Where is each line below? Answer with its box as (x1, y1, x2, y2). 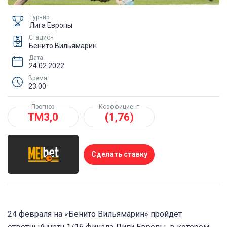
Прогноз (31, 103, 55, 110)
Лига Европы (29, 21, 72, 29)
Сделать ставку (91, 150, 147, 159)
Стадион (29, 33, 54, 41)
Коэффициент (99, 103, 139, 110)
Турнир (29, 13, 49, 21)
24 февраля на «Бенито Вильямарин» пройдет (8, 209, 182, 219)
